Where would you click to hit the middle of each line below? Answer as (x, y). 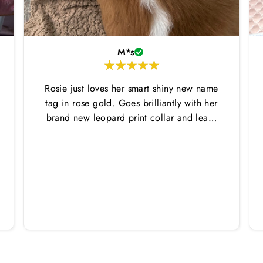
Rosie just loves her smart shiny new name (131, 89)
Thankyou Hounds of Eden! (131, 133)
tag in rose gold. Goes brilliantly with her (131, 103)
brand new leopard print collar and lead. (131, 118)
